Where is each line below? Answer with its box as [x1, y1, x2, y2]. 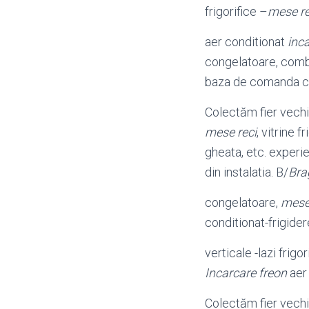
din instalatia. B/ [205, 165, 288, 179]
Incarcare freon [205, 266, 287, 280]
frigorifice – [205, 4, 268, 19]
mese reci [205, 125, 257, 139]
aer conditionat [205, 34, 288, 49]
